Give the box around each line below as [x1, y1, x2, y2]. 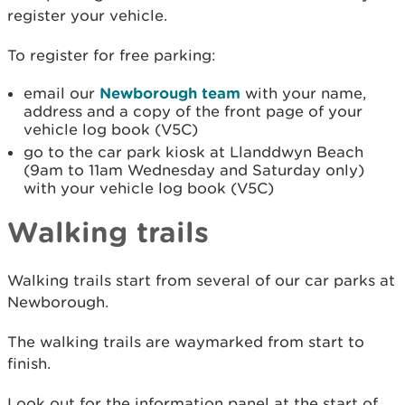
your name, [282, 84, 366, 102]
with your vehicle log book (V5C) [24, 179, 274, 197]
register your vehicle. [7, 6, 167, 24]
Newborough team [99, 84, 240, 101]
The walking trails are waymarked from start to [7, 333, 364, 351]
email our [24, 84, 99, 102]
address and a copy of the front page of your [24, 102, 363, 120]
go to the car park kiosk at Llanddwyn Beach [24, 143, 363, 161]
